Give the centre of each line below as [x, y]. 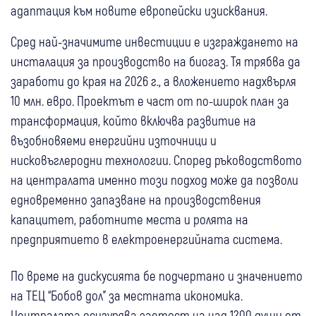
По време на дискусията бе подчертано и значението [157, 276]
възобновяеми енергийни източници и [114, 140]
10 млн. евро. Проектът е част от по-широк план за [150, 101]
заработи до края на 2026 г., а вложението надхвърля [153, 81]
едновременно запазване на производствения [136, 200]
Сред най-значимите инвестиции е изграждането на [154, 42]
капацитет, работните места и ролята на [129, 219]
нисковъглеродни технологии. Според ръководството [156, 160]
